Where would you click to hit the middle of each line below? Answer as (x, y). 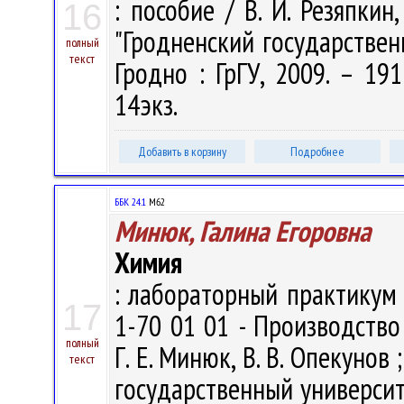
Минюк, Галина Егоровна (243, 231)
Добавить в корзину (182, 151)
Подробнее (317, 151)
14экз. (148, 105)
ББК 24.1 (130, 202)
